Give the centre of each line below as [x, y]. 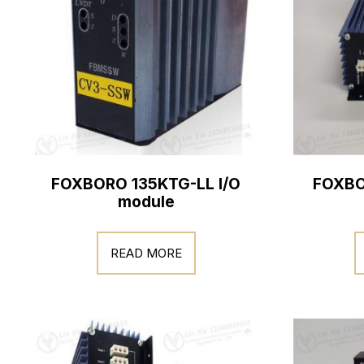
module [146, 202]
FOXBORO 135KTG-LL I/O [146, 184]
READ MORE [146, 253]
